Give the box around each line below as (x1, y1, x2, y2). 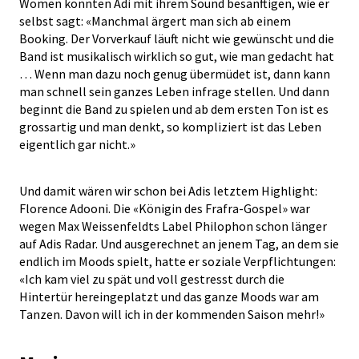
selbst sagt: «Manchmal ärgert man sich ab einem (19, 12, 291, 29)
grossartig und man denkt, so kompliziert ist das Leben (19, 118, 321, 135)
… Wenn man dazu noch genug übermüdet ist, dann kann (19, 65, 330, 82)
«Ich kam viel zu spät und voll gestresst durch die (19, 270, 284, 287)
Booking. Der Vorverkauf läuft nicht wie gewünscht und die (19, 30, 334, 46)
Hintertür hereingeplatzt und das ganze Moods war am (19, 288, 319, 305)
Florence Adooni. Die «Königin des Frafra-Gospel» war (19, 200, 310, 216)
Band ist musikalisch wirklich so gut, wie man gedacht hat (19, 47, 334, 64)
